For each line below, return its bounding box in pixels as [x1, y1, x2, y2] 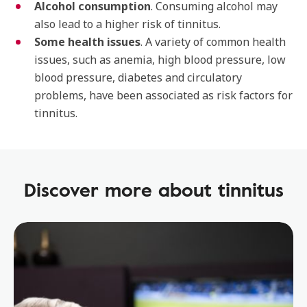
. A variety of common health [140, 34, 286, 49]
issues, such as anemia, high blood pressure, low [34, 52, 286, 67]
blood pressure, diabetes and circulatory [34, 70, 242, 85]
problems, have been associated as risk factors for [34, 88, 293, 103]
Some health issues [34, 34, 140, 49]
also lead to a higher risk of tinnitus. [34, 16, 221, 32]
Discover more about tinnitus [23, 175, 284, 204]
